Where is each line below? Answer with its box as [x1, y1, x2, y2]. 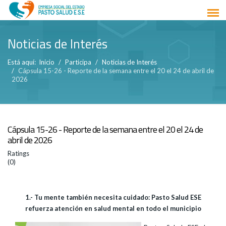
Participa [65, 58, 91, 66]
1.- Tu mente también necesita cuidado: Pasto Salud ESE [25, 193, 201, 201]
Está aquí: [8, 58, 39, 66]
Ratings [8, 149, 29, 157]
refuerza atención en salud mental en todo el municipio [25, 204, 201, 212]
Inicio [39, 58, 54, 66]
